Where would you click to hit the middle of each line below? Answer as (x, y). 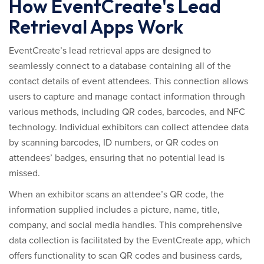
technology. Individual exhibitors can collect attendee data (129, 127)
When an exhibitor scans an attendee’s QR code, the (116, 194)
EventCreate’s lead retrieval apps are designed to (110, 51)
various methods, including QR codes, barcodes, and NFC (127, 112)
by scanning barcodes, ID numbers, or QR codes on (114, 143)
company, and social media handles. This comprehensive (126, 225)
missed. (24, 173)
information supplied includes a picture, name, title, (114, 210)
